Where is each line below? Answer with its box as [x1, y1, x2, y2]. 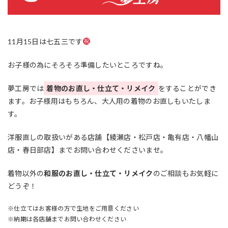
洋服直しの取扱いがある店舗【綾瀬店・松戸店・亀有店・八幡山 [8, 133, 219, 141]
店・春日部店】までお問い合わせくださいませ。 [8, 146, 168, 154]
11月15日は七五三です [8, 37, 83, 46]
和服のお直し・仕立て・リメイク [44, 169, 153, 178]
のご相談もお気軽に [153, 169, 219, 178]
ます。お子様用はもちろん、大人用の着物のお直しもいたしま [8, 97, 211, 105]
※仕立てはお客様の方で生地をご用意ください [8, 205, 139, 212]
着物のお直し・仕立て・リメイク [46, 84, 156, 93]
